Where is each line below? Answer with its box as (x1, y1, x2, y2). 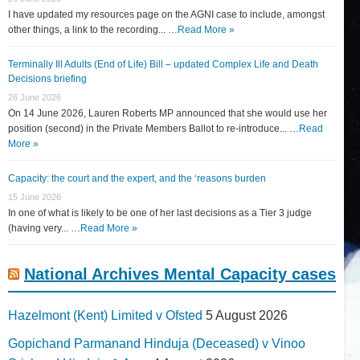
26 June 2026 (8, 92, 61, 102)
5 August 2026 (206, 308, 288, 322)
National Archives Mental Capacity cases (24, 264, 336, 283)
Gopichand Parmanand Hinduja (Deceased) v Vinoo (8, 336, 305, 350)
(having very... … (8, 222, 80, 234)
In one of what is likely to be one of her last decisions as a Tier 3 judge (8, 207, 312, 219)
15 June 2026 (8, 191, 61, 202)
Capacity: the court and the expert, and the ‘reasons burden (8, 172, 266, 184)
